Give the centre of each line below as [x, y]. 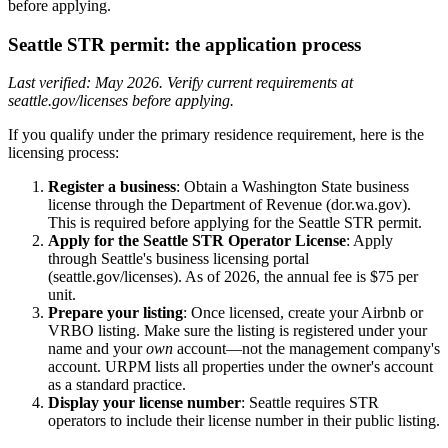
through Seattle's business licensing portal [178, 259]
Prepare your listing [115, 313]
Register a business [112, 187]
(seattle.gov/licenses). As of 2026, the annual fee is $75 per [233, 277]
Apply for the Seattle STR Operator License [197, 241]
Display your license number [144, 403]
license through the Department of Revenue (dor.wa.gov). [229, 205]
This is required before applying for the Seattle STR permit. [235, 223]
